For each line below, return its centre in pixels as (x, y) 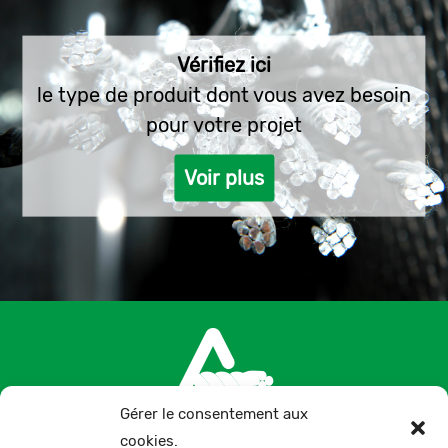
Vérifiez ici (224, 64)
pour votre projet (224, 124)
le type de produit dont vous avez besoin (224, 94)
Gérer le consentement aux (214, 414)
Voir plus (224, 177)
